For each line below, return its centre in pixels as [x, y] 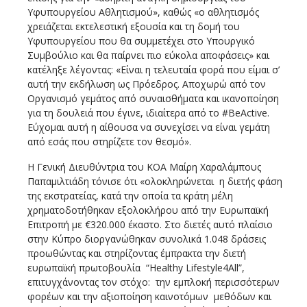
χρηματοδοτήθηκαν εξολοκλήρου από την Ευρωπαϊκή [148, 210]
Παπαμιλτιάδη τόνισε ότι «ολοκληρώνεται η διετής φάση [155, 181]
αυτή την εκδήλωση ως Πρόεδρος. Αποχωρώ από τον [147, 84]
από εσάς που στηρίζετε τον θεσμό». [109, 141]
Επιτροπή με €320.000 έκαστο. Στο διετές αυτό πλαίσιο [150, 224]
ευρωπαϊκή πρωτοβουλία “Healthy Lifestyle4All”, [136, 267]
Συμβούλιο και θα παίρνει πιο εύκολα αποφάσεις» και [148, 55]
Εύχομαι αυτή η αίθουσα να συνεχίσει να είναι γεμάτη [149, 127]
